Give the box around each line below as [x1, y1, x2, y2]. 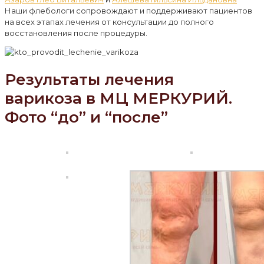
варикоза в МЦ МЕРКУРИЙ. [5, 89, 232, 108]
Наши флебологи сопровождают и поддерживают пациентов [5, 5, 252, 15]
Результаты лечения [5, 70, 174, 90]
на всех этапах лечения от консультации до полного [5, 16, 214, 27]
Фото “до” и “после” [5, 108, 168, 127]
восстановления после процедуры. [5, 28, 147, 38]
